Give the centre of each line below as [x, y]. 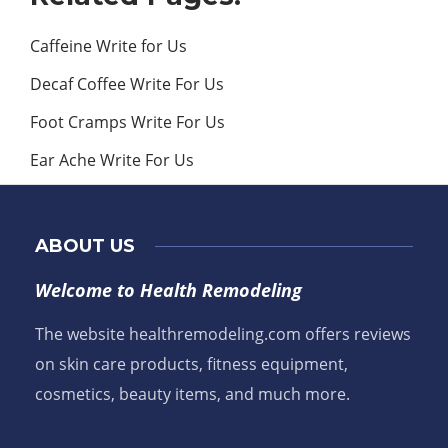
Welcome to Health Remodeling [168, 290]
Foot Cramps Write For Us [127, 122]
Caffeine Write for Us [108, 46]
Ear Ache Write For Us [112, 160]
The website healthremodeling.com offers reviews [223, 334]
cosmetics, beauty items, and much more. [192, 394]
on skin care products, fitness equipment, [191, 364]
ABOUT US [85, 246]
